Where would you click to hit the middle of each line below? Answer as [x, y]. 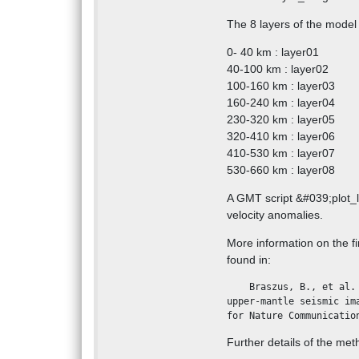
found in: [248, 260]
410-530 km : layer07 [280, 153]
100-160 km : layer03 [280, 86]
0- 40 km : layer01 [272, 52]
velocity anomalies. [274, 215]
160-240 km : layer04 [280, 103]
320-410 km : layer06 [280, 137]
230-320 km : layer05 [280, 120]
